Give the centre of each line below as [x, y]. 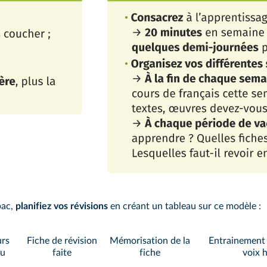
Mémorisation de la [150, 241]
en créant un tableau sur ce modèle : [184, 207]
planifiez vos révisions [62, 207]
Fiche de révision [62, 241]
